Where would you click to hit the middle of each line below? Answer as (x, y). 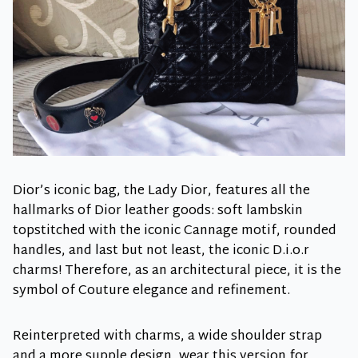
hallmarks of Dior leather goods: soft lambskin (158, 211)
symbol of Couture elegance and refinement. (151, 291)
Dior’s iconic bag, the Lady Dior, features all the (161, 191)
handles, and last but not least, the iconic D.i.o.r (161, 251)
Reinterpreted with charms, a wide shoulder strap (167, 336)
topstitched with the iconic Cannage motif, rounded (175, 231)
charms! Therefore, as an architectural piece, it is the (177, 271)
